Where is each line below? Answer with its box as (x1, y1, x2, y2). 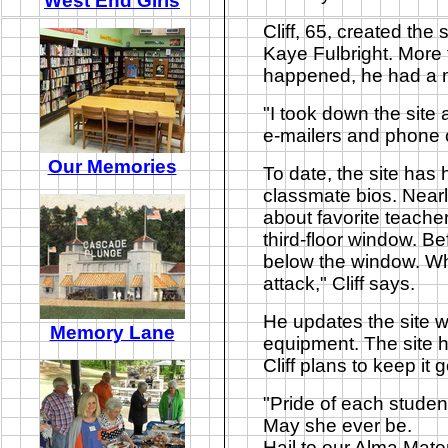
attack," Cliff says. (262, 273, 415, 294)
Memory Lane (49, 322, 175, 343)
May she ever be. (262, 415, 412, 436)
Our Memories (47, 156, 177, 177)
